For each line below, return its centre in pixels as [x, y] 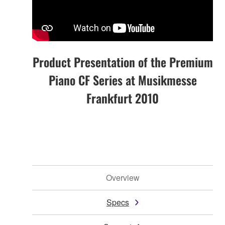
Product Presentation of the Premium [123, 62]
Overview [123, 178]
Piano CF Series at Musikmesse [123, 80]
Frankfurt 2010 [123, 98]
